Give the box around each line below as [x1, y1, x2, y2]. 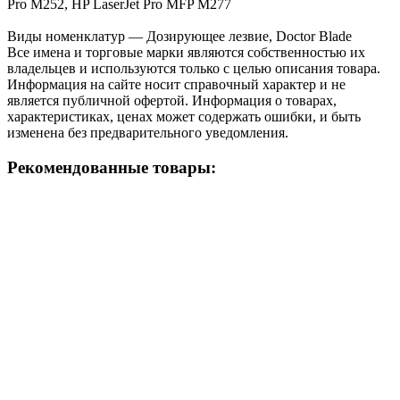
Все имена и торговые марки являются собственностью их [7, 44, 365, 60]
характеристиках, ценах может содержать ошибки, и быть [7, 108, 361, 124]
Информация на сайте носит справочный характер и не [7, 76, 346, 92]
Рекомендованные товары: [7, 157, 216, 177]
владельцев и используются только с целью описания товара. [7, 60, 380, 76]
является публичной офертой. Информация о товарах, [7, 92, 337, 108]
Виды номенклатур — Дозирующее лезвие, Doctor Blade [7, 28, 352, 44]
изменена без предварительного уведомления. [7, 124, 288, 140]
